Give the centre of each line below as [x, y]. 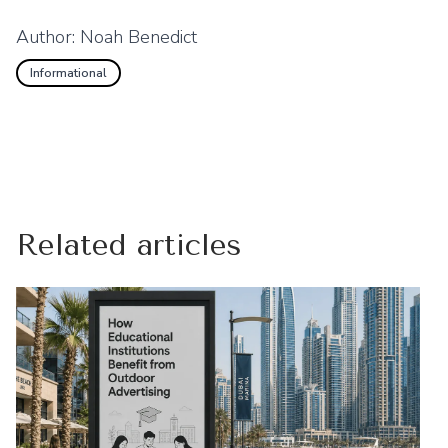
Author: [48, 37]
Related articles [129, 245]
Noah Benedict [138, 37]
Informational [68, 73]
